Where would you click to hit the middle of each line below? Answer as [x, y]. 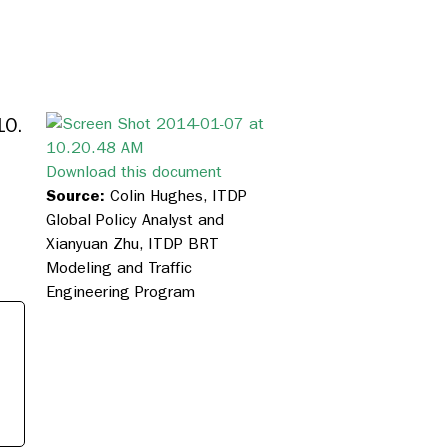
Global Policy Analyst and [135, 220]
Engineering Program [120, 292]
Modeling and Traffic [119, 268]
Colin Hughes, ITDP [178, 196]
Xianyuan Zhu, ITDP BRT [132, 244]
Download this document [134, 172]
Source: [78, 196]
